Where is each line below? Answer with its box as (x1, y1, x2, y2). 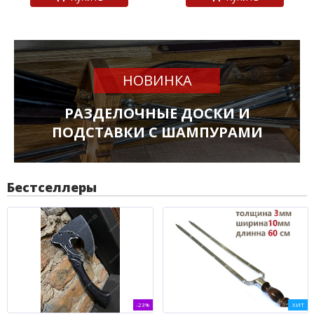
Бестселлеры (7, 179, 97, 196)
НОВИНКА (122, 71, 192, 90)
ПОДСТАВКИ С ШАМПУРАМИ (51, 123, 263, 142)
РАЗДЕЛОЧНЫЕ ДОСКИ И (64, 104, 250, 123)
